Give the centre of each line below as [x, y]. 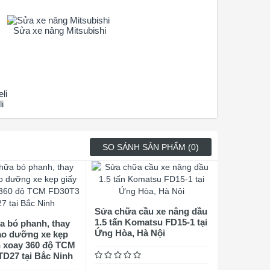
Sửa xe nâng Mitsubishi [60, 30]
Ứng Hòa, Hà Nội [130, 233]
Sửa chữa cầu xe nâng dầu [151, 211]
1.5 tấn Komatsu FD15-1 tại [151, 222]
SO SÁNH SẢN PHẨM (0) [151, 147]
